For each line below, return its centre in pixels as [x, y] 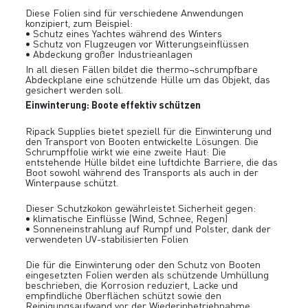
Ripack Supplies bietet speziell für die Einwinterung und [149, 131]
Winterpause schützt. [72, 182]
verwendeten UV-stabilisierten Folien [107, 239]
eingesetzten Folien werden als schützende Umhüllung [147, 275]
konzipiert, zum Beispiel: [79, 23]
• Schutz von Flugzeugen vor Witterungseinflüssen [137, 44]
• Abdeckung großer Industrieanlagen [109, 54]
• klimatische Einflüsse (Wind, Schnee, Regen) [127, 218]
